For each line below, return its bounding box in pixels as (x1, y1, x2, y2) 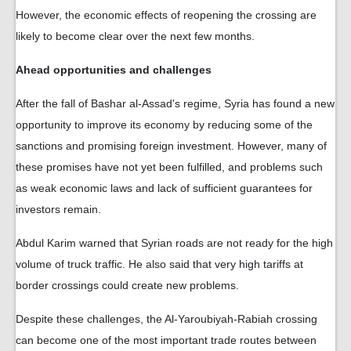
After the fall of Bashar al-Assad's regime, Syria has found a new (16, 97, 335, 110)
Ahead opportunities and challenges (16, 63, 212, 77)
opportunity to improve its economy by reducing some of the (16, 118, 313, 132)
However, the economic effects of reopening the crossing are (16, 9, 317, 22)
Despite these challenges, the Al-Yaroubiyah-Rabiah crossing (16, 313, 317, 326)
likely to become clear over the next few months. (16, 30, 255, 43)
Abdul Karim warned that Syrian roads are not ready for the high (16, 237, 333, 250)
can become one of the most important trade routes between (16, 334, 317, 347)
